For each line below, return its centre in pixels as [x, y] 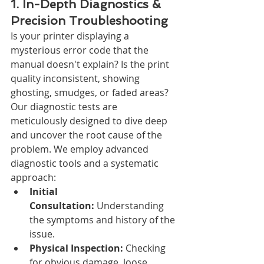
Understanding [130, 205]
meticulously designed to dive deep [90, 121]
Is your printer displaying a [71, 36]
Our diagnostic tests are [65, 106]
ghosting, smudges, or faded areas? [91, 92]
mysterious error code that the [81, 50]
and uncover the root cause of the [88, 135]
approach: [33, 177]
